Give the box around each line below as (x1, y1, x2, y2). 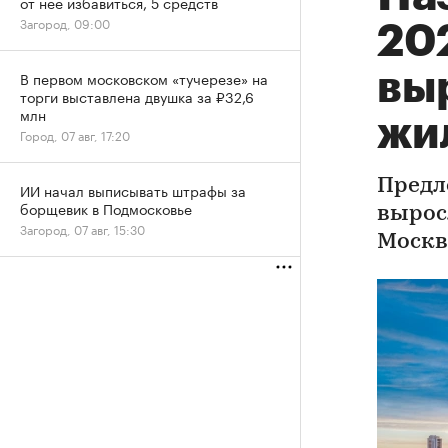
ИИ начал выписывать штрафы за (20, 179, 246, 201)
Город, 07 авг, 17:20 (20, 125, 130, 144)
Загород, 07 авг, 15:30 (20, 219, 145, 238)
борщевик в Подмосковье (20, 197, 192, 219)
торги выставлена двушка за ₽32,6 (20, 85, 254, 107)
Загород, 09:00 (20, 13, 110, 32)
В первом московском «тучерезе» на (20, 67, 268, 89)
